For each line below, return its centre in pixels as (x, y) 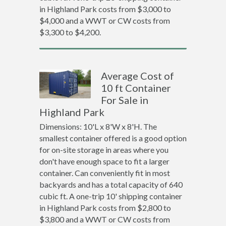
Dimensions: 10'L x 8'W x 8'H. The (98, 126)
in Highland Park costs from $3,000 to (105, 9)
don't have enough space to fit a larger (104, 161)
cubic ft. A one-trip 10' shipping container (110, 196)
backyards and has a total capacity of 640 (111, 184)
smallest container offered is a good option (113, 138)
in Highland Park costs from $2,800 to (105, 208)
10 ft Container (136, 88)
